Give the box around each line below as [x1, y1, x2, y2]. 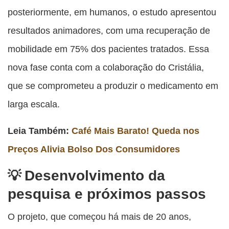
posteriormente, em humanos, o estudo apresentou [8, 7, 216, 18]
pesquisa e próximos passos [8, 186, 206, 202]
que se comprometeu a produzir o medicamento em [8, 80, 218, 91]
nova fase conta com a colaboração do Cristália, [8, 62, 204, 73]
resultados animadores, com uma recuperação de [8, 25, 210, 36]
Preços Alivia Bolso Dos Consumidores [8, 144, 180, 155]
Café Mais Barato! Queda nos [72, 125, 199, 136]
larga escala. [8, 99, 60, 110]
